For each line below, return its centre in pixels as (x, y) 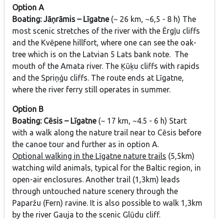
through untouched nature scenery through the (95, 191)
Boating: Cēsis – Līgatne (55, 121)
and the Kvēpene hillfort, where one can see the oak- (104, 43)
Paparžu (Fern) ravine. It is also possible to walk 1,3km (107, 203)
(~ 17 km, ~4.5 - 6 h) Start (142, 121)
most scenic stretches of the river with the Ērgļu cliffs (106, 31)
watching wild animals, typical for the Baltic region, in (107, 168)
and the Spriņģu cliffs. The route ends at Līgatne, (98, 78)
